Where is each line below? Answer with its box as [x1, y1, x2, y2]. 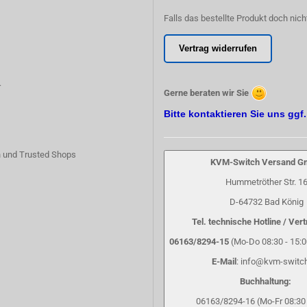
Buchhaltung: [239, 276, 293, 286]
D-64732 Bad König [229, 197, 304, 207]
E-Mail [212, 256, 236, 267]
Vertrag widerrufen [179, 43, 257, 53]
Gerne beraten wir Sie [164, 88, 249, 98]
